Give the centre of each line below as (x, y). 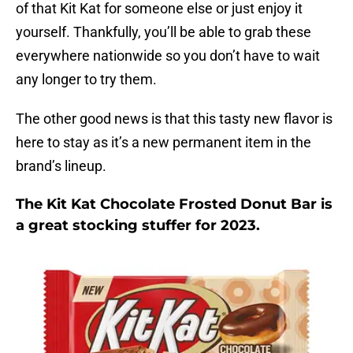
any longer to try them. (86, 80)
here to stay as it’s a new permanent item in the (163, 143)
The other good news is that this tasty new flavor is (174, 119)
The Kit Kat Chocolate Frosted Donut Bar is (174, 204)
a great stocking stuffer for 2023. (138, 226)
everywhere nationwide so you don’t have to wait (168, 56)
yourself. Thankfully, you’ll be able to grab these (163, 32)
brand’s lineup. (61, 166)
